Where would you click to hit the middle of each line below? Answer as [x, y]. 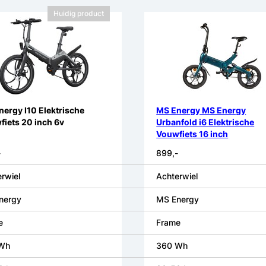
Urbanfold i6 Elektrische [205, 122]
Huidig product [78, 14]
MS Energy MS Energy [201, 110]
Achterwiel [177, 176]
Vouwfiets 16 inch [192, 134]
